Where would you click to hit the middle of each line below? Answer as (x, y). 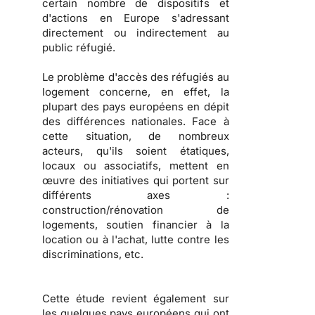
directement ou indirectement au (136, 32)
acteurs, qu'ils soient (105, 150)
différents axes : (136, 195)
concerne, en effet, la (159, 91)
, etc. (131, 254)
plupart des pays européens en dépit (136, 106)
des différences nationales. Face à (136, 121)
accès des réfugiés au (173, 77)
